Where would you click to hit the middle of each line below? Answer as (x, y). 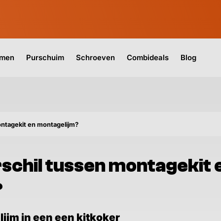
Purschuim (45, 57)
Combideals (148, 57)
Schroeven (95, 57)
